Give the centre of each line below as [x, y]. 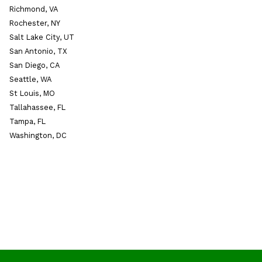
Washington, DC [38, 136]
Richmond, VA [34, 9]
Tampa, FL [27, 122]
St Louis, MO [32, 94]
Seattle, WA [30, 80]
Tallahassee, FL [37, 108]
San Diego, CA [35, 65]
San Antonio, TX [38, 51]
